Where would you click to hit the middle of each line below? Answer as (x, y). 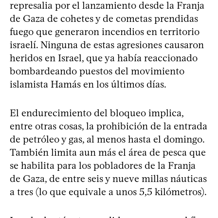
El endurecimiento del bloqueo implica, (97, 113)
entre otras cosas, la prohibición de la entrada (109, 126)
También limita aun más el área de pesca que (108, 152)
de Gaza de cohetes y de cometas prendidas (104, 18)
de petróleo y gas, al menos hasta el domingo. (107, 139)
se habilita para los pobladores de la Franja (103, 165)
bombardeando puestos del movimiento (97, 71)
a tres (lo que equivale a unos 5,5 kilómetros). (108, 191)
